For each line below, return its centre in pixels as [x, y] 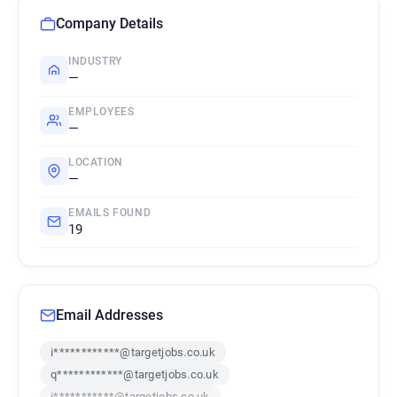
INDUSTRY [95, 61]
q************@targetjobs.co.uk [135, 374]
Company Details [109, 23]
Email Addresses [109, 315]
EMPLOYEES [101, 112]
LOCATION [96, 162]
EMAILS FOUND [110, 213]
